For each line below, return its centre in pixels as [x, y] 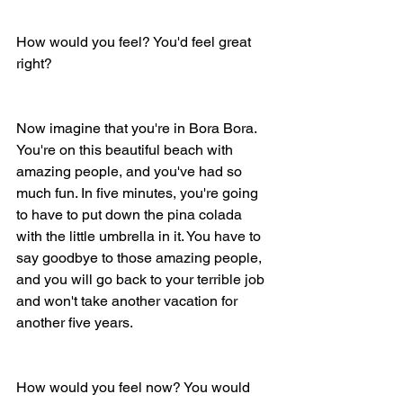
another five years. [76, 322]
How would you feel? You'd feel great [135, 41]
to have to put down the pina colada [131, 214]
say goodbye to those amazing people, [141, 257]
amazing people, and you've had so [131, 171]
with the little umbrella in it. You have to [140, 236]
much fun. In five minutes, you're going [139, 193]
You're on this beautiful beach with [126, 149]
